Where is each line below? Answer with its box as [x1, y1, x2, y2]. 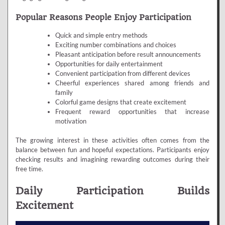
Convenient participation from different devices [55, 69, 190, 78]
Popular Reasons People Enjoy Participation [16, 12, 191, 22]
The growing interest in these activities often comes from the [16, 136, 209, 145]
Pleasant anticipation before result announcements [55, 50, 201, 59]
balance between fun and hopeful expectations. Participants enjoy [16, 146, 209, 154]
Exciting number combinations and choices [55, 41, 176, 49]
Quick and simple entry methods [55, 31, 148, 40]
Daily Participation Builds [16, 184, 209, 197]
